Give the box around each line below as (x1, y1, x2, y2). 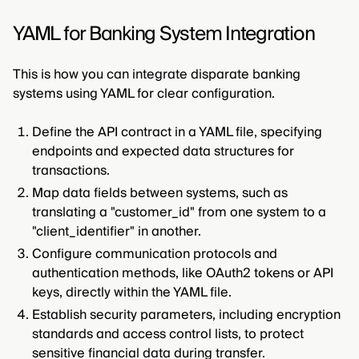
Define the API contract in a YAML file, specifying (32, 121, 322, 144)
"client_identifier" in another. (32, 220, 201, 244)
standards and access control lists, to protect (32, 323, 304, 346)
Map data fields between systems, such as (32, 182, 288, 205)
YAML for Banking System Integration (13, 18, 315, 51)
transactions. (32, 159, 110, 183)
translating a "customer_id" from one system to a (32, 201, 326, 224)
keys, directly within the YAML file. (32, 281, 232, 305)
